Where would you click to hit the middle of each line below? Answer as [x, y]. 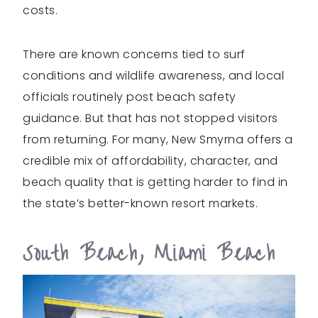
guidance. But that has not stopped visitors [150, 118]
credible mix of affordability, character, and [150, 160]
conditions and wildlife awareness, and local [153, 75]
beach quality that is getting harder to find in [155, 182]
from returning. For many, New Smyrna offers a [158, 139]
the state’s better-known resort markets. [140, 203]
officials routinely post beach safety [130, 97]
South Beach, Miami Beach [149, 253]
